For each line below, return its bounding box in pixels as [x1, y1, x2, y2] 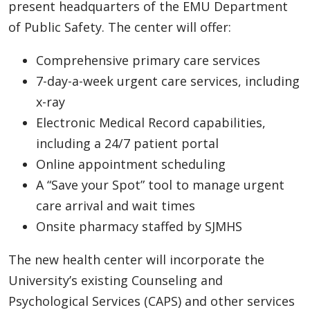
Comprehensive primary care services [36, 51, 260, 69]
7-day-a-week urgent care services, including [36, 72, 300, 89]
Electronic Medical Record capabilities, [36, 113, 266, 131]
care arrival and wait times [36, 197, 195, 214]
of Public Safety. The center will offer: [8, 18, 231, 35]
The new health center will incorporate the [8, 250, 264, 268]
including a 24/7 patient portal [36, 134, 219, 152]
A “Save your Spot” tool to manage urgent [36, 176, 284, 193]
